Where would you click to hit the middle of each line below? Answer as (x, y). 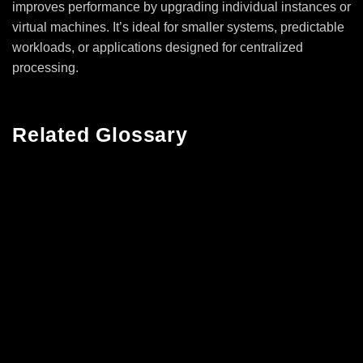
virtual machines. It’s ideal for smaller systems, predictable (178, 27)
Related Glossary (100, 135)
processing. (45, 67)
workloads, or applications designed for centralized (158, 47)
